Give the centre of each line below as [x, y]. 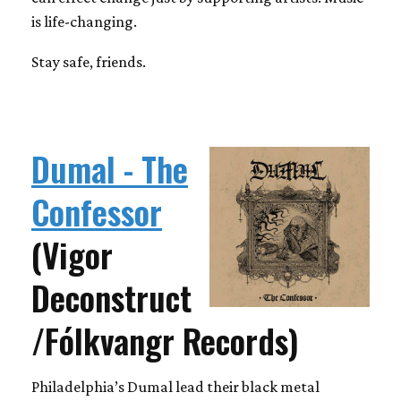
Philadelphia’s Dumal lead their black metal [175, 386]
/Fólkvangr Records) [165, 340]
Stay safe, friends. [89, 61]
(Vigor [72, 254]
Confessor [97, 211]
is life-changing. [84, 21]
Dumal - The [110, 168]
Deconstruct [111, 297]
